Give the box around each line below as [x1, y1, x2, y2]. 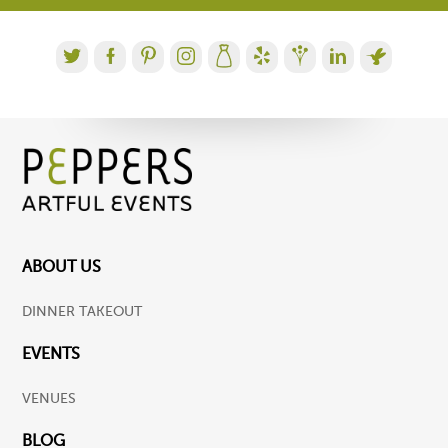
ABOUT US [22, 257, 102, 275]
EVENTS [22, 345, 81, 363]
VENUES [22, 391, 77, 407]
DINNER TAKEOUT [22, 303, 143, 319]
